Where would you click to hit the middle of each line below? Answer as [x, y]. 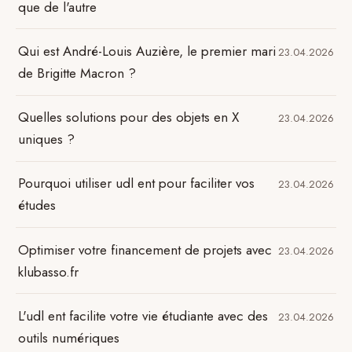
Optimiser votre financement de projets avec [145, 249]
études [37, 205]
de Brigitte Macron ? [77, 73]
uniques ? [47, 139]
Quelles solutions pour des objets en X [129, 117]
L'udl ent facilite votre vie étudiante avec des [143, 315]
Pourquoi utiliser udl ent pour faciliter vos [137, 183]
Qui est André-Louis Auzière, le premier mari [147, 51]
